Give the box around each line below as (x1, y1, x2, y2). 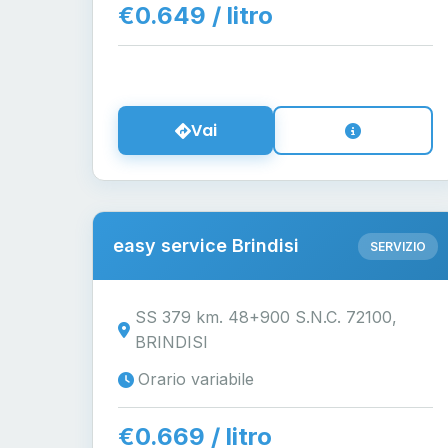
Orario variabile (138, 369, 254, 389)
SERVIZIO (369, 238, 426, 254)
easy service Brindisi (113, 235, 299, 256)
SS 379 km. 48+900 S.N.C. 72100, (135, 307, 398, 327)
